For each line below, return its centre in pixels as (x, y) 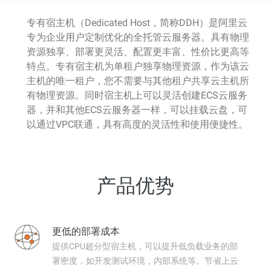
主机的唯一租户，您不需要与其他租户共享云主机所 (138, 80)
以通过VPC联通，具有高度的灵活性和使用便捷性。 (137, 124)
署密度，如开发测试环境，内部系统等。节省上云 (145, 260)
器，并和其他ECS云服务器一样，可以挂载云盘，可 (137, 109)
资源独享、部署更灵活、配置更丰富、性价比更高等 (138, 51)
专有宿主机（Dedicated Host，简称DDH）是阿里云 (137, 22)
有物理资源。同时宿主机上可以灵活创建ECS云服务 (137, 95)
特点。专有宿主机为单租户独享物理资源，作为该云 (138, 66)
